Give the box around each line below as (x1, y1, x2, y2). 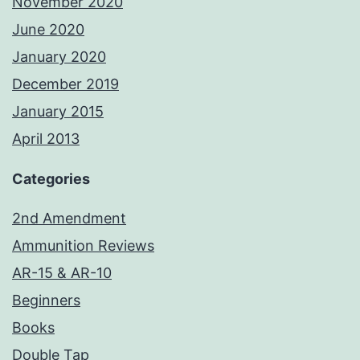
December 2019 (12, 75, 119, 92)
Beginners (12, 291, 80, 309)
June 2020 (12, 20, 84, 38)
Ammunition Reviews (12, 236, 154, 254)
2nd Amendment (12, 209, 126, 227)
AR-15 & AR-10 (12, 264, 112, 281)
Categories (12, 170, 90, 187)
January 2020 (12, 47, 106, 65)
